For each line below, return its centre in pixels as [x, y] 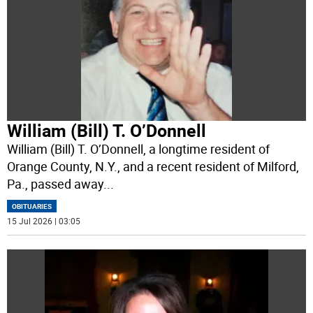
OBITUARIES [32, 206]
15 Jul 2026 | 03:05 [44, 221]
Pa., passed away [56, 184]
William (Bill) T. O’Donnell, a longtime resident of [139, 149]
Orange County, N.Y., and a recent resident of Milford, [153, 167]
